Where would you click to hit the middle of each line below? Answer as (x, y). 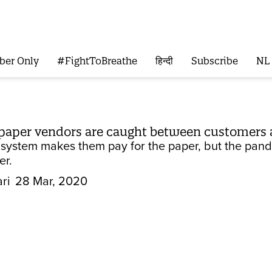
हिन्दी (164, 61)
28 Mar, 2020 (51, 182)
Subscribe (214, 61)
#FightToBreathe (97, 61)
